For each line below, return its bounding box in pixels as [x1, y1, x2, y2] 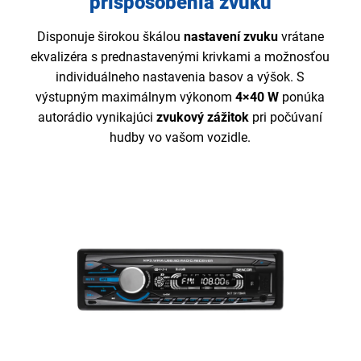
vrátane [280, 28, 324, 44]
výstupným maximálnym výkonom [35, 89, 236, 105]
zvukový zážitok [156, 109, 253, 125]
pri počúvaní [252, 109, 323, 125]
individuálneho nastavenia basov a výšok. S [56, 68, 305, 85]
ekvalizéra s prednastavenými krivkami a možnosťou [31, 48, 330, 64]
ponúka [279, 89, 326, 105]
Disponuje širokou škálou [36, 28, 184, 44]
